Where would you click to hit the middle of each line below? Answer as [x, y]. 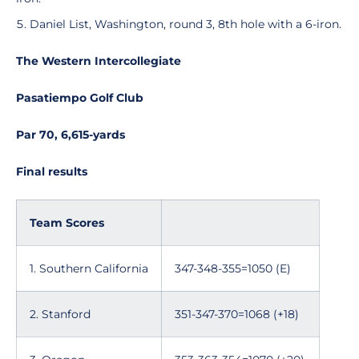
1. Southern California [89, 268]
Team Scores [67, 223]
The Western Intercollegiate [99, 61]
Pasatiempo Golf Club [80, 98]
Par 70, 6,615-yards [71, 135]
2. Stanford [60, 314]
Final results [52, 171]
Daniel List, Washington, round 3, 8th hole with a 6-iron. [186, 24]
